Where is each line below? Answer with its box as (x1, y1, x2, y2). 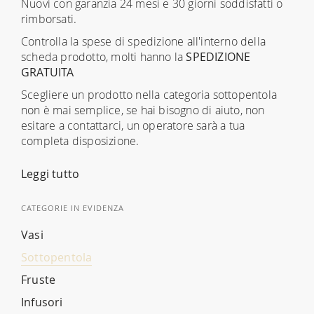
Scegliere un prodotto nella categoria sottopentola (21, 87, 278, 102)
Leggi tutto (21, 166, 80, 182)
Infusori (21, 294, 63, 310)
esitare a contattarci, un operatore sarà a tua (21, 118, 245, 133)
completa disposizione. (21, 133, 139, 149)
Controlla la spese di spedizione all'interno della (21, 34, 266, 49)
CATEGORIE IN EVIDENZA (21, 203, 124, 213)
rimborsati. (21, 11, 77, 27)
